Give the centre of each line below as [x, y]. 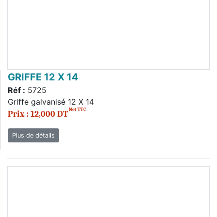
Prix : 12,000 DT [38, 114]
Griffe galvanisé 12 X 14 [51, 102]
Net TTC [77, 109]
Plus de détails [33, 135]
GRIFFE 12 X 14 [43, 77]
